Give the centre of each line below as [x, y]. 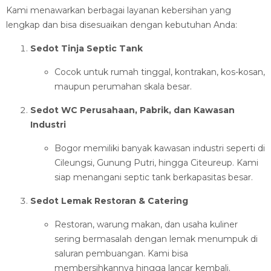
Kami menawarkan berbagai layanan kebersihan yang [119, 10]
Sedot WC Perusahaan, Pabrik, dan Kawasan [132, 110]
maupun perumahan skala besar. [123, 87]
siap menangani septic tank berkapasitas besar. [154, 177]
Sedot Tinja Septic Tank [87, 48]
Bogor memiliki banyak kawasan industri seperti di [160, 148]
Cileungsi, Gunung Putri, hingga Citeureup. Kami [156, 163]
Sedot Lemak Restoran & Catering [109, 201]
